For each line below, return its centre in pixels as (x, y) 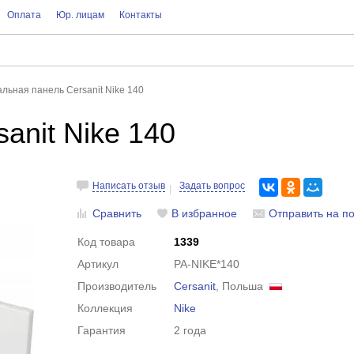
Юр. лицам (80, 15)
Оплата (24, 15)
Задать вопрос (213, 186)
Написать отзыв (129, 186)
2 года (190, 330)
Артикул (98, 264)
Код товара (107, 242)
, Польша (243, 286)
